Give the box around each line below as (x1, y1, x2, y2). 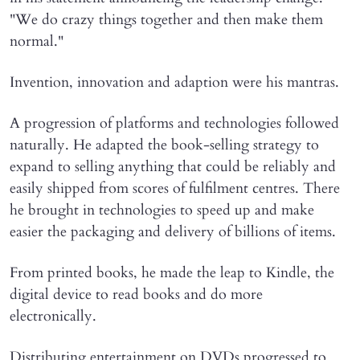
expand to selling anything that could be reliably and (10, 156, 336, 177)
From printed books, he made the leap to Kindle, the (10, 262, 334, 283)
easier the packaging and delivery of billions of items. (10, 221, 336, 242)
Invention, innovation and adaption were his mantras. (10, 72, 339, 92)
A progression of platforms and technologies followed (10, 112, 339, 133)
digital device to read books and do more (10, 284, 263, 305)
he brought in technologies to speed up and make (10, 199, 314, 220)
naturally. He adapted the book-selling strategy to (10, 134, 319, 155)
